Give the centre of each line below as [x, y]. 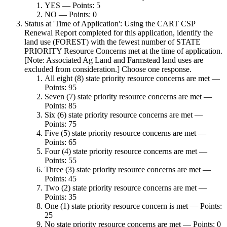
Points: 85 [61, 106]
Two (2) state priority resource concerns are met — [126, 188]
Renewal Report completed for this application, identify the [119, 33]
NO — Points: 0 [71, 15]
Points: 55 [61, 161]
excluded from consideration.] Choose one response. [108, 69]
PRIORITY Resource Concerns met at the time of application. [123, 51]
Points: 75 [61, 124]
